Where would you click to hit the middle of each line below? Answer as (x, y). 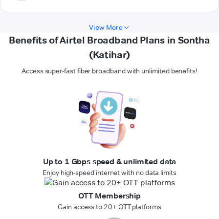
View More (106, 28)
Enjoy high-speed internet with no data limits (109, 173)
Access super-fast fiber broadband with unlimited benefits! (109, 71)
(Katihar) (109, 55)
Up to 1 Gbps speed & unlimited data (109, 162)
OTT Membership (109, 196)
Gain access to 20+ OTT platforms (109, 207)
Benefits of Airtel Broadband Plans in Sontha (109, 40)
